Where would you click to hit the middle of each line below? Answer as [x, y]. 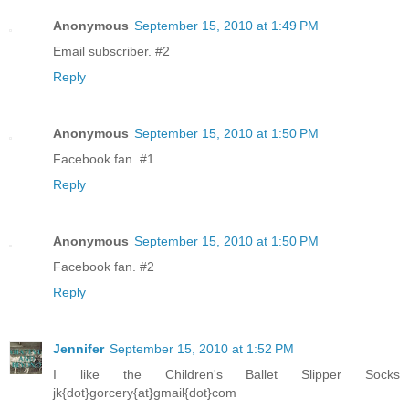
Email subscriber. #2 [111, 51]
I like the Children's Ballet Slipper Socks [226, 374]
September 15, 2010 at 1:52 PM [202, 348]
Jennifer [79, 348]
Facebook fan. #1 [104, 158]
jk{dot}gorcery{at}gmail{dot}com [145, 392]
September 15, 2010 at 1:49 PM [226, 25]
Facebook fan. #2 [104, 266]
